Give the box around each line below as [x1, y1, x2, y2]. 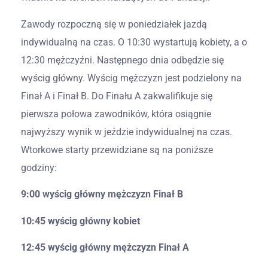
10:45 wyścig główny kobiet [21, 215, 140, 227]
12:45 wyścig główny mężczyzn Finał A [21, 241, 189, 253]
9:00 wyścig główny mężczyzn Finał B [21, 188, 183, 200]
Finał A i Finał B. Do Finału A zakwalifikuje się [21, 90, 212, 102]
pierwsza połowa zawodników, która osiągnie [21, 108, 211, 120]
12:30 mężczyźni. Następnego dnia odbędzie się [21, 54, 224, 66]
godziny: [21, 162, 57, 173]
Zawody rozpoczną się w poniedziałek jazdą [21, 18, 207, 30]
